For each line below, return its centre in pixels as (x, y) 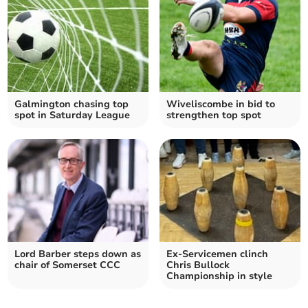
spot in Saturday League (73, 115)
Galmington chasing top (72, 104)
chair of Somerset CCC (68, 265)
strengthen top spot (214, 115)
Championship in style (219, 276)
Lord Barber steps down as (78, 254)
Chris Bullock (198, 265)
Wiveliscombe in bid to (221, 104)
